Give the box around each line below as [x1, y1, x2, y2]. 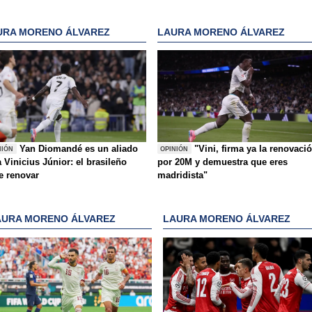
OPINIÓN [160, 145, 189, 153]
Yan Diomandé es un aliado [19, 143, 139, 155]
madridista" [157, 170, 208, 181]
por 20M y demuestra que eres [157, 157, 288, 168]
